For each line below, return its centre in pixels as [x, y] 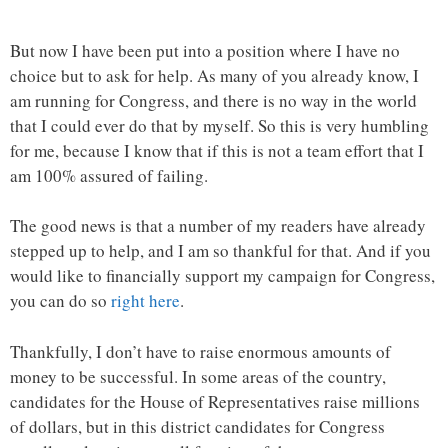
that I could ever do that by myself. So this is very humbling [219, 125]
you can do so [60, 301]
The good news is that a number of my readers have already [218, 226]
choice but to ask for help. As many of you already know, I [214, 75]
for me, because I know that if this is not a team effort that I [217, 150]
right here [145, 301]
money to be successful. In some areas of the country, [198, 376]
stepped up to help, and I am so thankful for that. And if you [220, 251]
